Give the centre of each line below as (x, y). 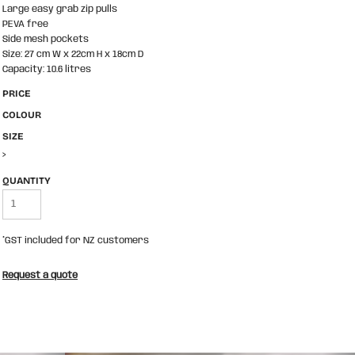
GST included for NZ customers (77, 240)
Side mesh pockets (46, 39)
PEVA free (25, 24)
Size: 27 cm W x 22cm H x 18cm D (73, 54)
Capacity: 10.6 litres (47, 69)
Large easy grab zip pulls (60, 9)
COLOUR (22, 115)
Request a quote (40, 275)
